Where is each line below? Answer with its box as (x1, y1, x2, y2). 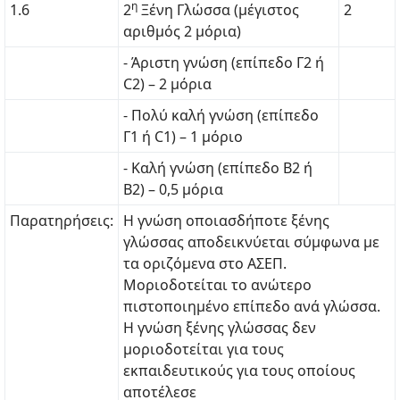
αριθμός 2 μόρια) (123, 21, 241, 41)
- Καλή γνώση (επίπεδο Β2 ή (123, 158, 312, 178)
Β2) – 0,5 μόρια (123, 179, 223, 199)
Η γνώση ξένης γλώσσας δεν (123, 318, 316, 337)
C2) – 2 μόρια (123, 74, 212, 94)
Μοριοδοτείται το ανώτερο (123, 275, 312, 295)
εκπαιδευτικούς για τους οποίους (123, 361, 355, 380)
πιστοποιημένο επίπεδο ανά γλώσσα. (123, 296, 380, 316)
